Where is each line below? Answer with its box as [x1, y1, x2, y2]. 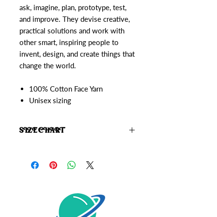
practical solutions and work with [19, 26, 124, 35]
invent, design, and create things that [19, 49, 135, 58]
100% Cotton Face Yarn [29, 84, 103, 93]
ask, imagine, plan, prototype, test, [19, 3, 126, 12]
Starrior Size [86, 145, 122, 153]
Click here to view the [19, 145, 86, 153]
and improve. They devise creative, [19, 15, 130, 23]
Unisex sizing [29, 96, 71, 105]
